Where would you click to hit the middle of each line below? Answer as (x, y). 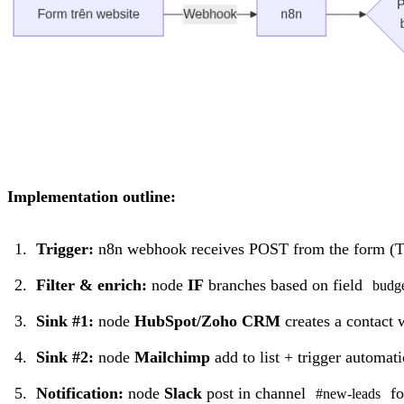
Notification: (79, 393)
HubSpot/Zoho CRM (207, 321)
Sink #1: (64, 321)
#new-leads (348, 394)
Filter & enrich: (91, 285)
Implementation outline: (92, 196)
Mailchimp (172, 357)
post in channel (256, 393)
